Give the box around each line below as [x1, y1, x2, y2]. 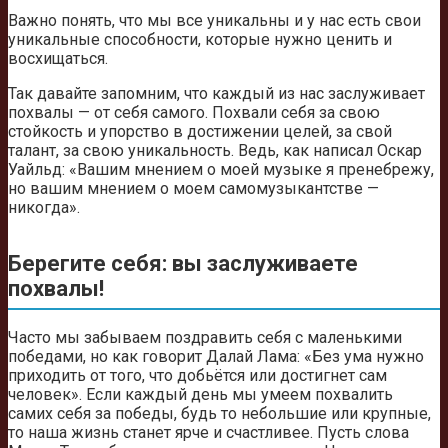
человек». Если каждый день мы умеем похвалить [8, 384, 393, 404]
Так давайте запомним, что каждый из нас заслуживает [8, 84, 425, 104]
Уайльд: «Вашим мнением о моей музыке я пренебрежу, [8, 160, 434, 180]
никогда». [8, 198, 80, 218]
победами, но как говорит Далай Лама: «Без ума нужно [8, 346, 424, 366]
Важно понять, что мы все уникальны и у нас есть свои [8, 11, 421, 31]
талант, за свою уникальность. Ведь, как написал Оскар [8, 141, 422, 161]
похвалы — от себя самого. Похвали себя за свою [8, 103, 380, 123]
